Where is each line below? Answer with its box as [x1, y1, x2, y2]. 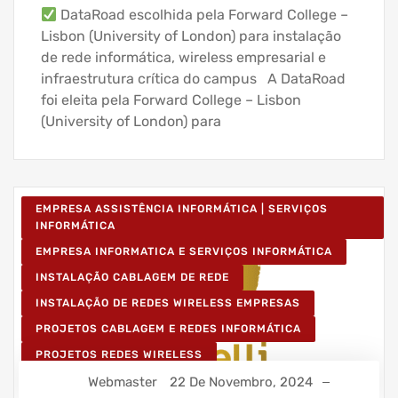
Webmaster [87, 373, 157, 390]
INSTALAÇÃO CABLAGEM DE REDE [36, 271, 229, 284]
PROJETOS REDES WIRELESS [36, 348, 203, 362]
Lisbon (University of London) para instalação [41, 28, 341, 45]
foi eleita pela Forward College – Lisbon [41, 92, 301, 109]
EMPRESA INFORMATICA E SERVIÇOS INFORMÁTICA [36, 245, 332, 259]
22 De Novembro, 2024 [169, 373, 313, 390]
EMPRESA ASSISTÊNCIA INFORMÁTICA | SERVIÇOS [36, 203, 328, 216]
